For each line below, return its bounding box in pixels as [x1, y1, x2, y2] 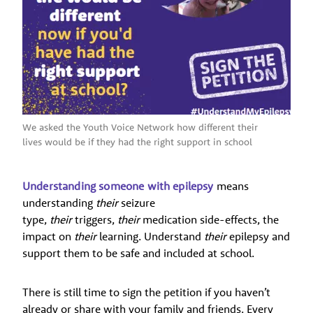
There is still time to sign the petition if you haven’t [22, 284, 270, 299]
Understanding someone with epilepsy [22, 178, 214, 193]
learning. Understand [99, 228, 204, 243]
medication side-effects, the [140, 212, 279, 226]
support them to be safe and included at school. [22, 245, 254, 260]
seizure [118, 195, 155, 210]
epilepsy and [226, 228, 290, 243]
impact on [22, 228, 74, 243]
